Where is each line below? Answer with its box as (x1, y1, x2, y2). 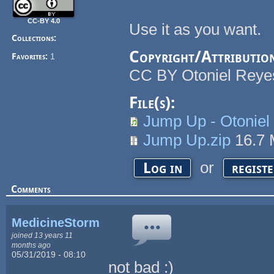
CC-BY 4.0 (27, 17, 60, 25)
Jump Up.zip (143, 131, 231, 150)
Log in (143, 159, 182, 177)
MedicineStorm (12, 215, 100, 229)
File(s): (129, 94, 180, 113)
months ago (12, 240, 51, 249)
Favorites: (12, 51, 51, 62)
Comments (10, 183, 51, 195)
